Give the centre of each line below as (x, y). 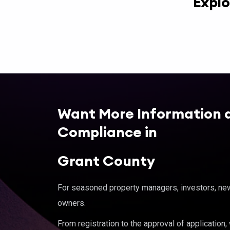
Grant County (106, 161)
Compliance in (110, 132)
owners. (72, 203)
